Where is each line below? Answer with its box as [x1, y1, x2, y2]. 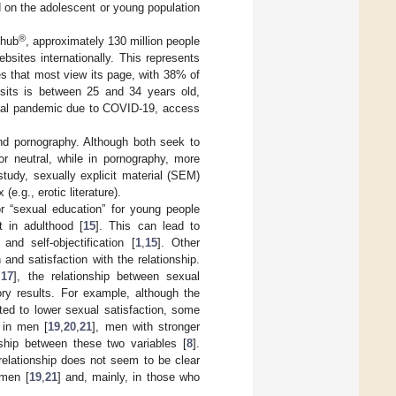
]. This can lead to [95, 218, 200, 232]
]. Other [156, 235, 201, 249]
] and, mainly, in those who [57, 369, 201, 384]
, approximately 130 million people [25, 34, 201, 48]
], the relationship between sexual [13, 269, 201, 283]
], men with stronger [92, 319, 201, 333]
